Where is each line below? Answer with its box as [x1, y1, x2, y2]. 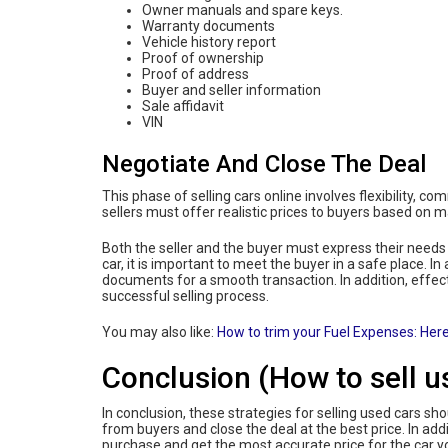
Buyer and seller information [142, 81, 324, 98]
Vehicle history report [142, 33, 276, 50]
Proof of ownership [142, 49, 264, 66]
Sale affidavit [142, 97, 227, 114]
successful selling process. [102, 287, 269, 304]
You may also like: [102, 323, 217, 340]
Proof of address [142, 65, 249, 82]
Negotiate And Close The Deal [102, 149, 426, 178]
